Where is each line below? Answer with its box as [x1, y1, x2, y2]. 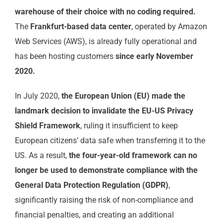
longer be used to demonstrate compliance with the [14, 166, 198, 175]
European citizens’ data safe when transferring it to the [14, 136, 205, 145]
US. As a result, [14, 151, 69, 160]
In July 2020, [14, 91, 61, 101]
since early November [115, 52, 193, 61]
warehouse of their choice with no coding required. [14, 7, 196, 16]
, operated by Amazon [131, 22, 207, 31]
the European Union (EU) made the [61, 91, 185, 101]
